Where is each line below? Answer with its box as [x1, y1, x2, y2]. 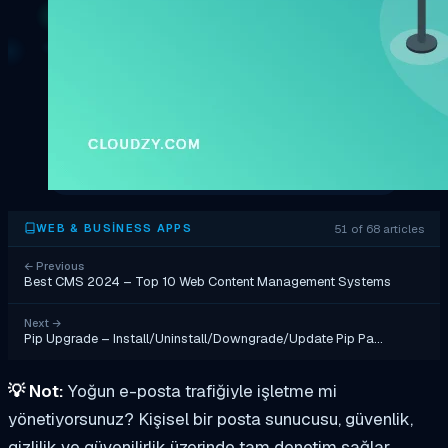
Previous [33, 258, 84, 273]
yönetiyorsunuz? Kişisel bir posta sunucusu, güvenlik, [8, 407, 413, 430]
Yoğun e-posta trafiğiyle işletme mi [64, 379, 337, 402]
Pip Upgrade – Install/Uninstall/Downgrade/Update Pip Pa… [24, 329, 383, 347]
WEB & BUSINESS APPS [36, 221, 193, 236]
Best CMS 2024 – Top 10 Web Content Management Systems [24, 272, 391, 290]
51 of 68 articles [335, 220, 424, 236]
